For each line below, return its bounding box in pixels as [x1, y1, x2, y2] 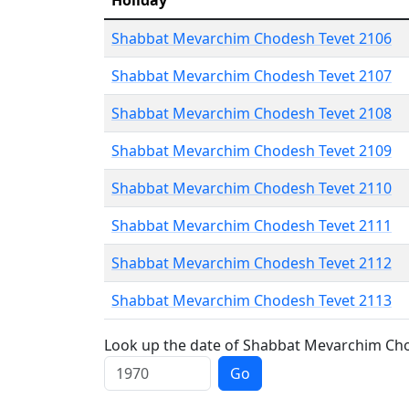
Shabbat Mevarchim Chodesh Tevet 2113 [111, 290, 392, 310]
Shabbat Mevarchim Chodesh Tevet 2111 [111, 215, 392, 236]
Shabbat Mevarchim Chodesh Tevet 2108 [111, 103, 392, 123]
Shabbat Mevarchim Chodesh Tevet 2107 [111, 66, 392, 86]
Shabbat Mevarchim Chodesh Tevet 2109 [111, 141, 392, 161]
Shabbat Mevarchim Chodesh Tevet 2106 [111, 28, 392, 48]
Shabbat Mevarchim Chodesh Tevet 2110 [111, 178, 392, 198]
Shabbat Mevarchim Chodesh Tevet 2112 [111, 253, 392, 273]
